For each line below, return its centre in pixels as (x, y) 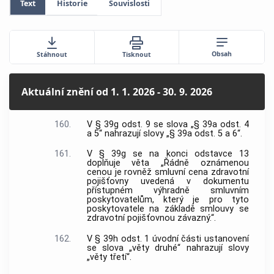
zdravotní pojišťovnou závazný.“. (151, 218)
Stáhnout (52, 54)
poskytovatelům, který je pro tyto (168, 200)
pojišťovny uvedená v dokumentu (168, 182)
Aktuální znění (57, 91)
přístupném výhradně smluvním (168, 191)
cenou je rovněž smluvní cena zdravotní (168, 172)
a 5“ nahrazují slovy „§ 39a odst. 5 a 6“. (164, 133)
